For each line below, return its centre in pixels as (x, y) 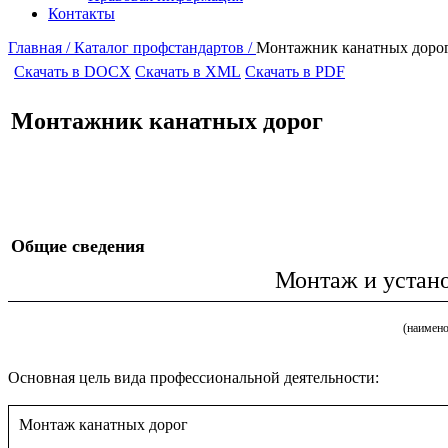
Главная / (41, 47)
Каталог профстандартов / (165, 47)
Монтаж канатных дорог (103, 424)
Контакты (81, 13)
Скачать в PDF (295, 71)
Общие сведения (78, 246)
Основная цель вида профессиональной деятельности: (193, 377)
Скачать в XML (188, 71)
